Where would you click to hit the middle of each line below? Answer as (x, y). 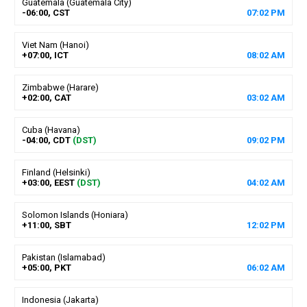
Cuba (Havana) (51, 130)
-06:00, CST (46, 12)
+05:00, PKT (46, 267)
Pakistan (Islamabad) (63, 257)
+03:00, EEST (48, 182)
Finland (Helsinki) (56, 172)
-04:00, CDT (46, 140)
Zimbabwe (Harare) (60, 87)
